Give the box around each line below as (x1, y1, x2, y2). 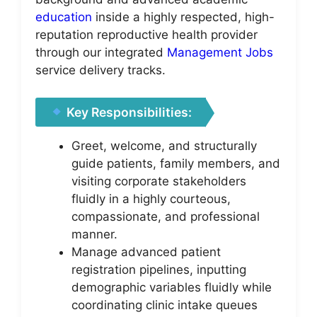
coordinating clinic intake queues (71, 297, 258, 312)
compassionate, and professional (71, 209, 260, 224)
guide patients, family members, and (71, 156, 280, 171)
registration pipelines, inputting (71, 262, 246, 277)
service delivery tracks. (35, 63, 166, 77)
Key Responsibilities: (64, 104, 192, 120)
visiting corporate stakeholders (71, 173, 246, 188)
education (35, 10, 92, 24)
